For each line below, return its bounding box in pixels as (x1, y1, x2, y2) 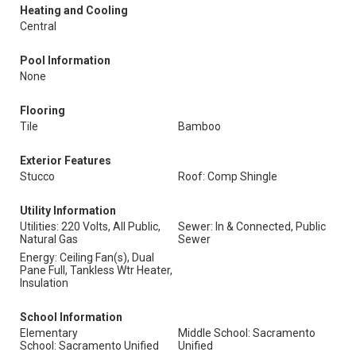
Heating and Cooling (20, 4, 128, 17)
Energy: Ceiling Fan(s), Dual (20, 251, 154, 264)
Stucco (20, 170, 55, 183)
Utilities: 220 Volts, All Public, (20, 220, 161, 233)
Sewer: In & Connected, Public (178, 220, 326, 233)
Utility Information (20, 204, 116, 217)
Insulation (20, 277, 68, 289)
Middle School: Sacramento (178, 327, 315, 339)
